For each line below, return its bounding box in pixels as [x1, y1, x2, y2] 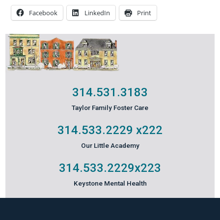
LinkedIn [84, 8, 110, 17]
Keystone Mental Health [73, 179, 147, 187]
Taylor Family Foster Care [72, 104, 148, 111]
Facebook [29, 8, 58, 17]
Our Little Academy [81, 141, 139, 149]
